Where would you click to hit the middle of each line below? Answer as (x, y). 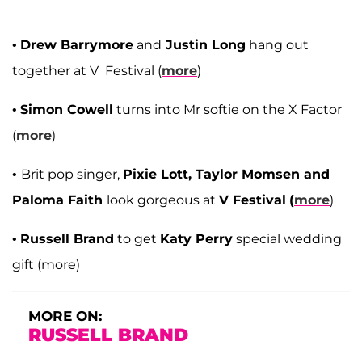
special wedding (287, 238)
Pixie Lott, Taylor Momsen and (226, 174)
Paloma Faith (59, 200)
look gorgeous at (163, 200)
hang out (277, 44)
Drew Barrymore (77, 44)
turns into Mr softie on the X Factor (227, 109)
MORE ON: (65, 316)
